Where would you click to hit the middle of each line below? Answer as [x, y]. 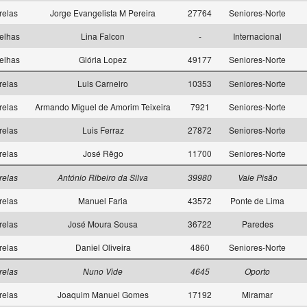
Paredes [257, 224]
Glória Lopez [103, 59]
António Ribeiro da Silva [103, 177]
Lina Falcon [103, 36]
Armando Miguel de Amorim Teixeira [103, 107]
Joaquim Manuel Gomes [103, 294]
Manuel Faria [103, 200]
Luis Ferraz [103, 130]
